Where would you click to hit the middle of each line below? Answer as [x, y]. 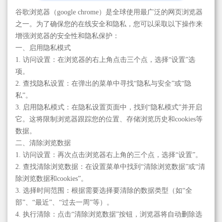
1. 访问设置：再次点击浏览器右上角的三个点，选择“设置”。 [109, 155]
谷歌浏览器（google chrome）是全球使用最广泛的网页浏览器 [109, 12]
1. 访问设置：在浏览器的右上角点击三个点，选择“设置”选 [105, 59]
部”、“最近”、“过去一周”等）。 [64, 202]
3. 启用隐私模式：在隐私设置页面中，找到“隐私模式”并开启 [109, 107]
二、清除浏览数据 [43, 143]
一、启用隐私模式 [43, 48]
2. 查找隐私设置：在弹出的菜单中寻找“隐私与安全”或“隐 [103, 83]
